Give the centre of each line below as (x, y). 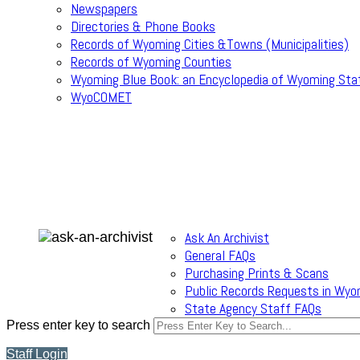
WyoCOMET (101, 97)
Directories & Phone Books (143, 26)
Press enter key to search (78, 325)
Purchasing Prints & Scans (257, 273)
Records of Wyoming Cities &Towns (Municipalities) (210, 44)
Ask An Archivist (227, 237)
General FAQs (220, 255)
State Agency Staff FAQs (253, 308)
